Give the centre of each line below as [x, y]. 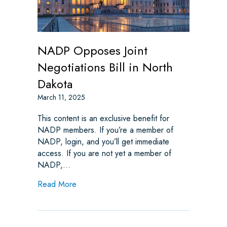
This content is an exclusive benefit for [103, 119]
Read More [57, 184]
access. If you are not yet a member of [104, 154]
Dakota [55, 84]
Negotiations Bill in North [105, 67]
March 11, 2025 [61, 98]
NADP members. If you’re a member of [105, 130]
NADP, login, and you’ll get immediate [103, 142]
